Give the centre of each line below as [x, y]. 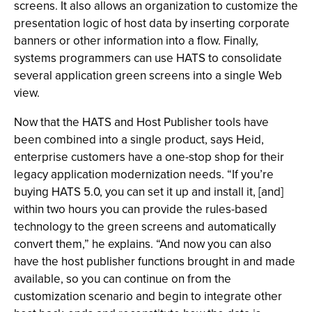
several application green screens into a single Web [148, 76]
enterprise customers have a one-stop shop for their [149, 157]
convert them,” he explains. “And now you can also [143, 244]
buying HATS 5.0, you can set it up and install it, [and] [149, 192]
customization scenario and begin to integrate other [148, 296]
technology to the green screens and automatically [145, 227]
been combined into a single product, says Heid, [139, 140]
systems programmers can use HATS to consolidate [148, 58]
